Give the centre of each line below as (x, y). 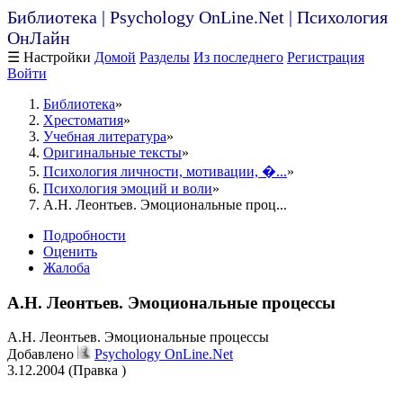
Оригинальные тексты (112, 152)
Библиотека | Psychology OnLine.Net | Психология (197, 17)
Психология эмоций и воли (128, 188)
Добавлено (42, 354)
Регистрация (326, 57)
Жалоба (67, 268)
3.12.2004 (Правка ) (67, 371)
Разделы (165, 57)
